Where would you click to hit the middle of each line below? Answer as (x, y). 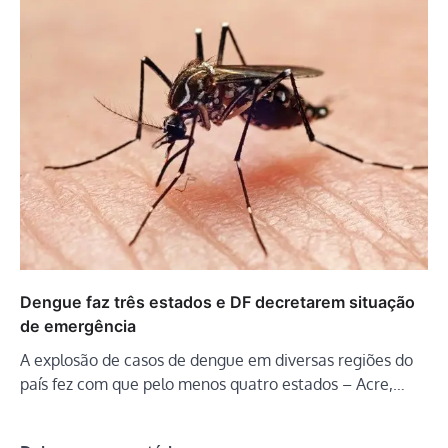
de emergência (78, 325)
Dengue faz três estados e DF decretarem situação (217, 301)
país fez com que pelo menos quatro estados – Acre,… (212, 383)
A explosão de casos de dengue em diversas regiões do (216, 359)
